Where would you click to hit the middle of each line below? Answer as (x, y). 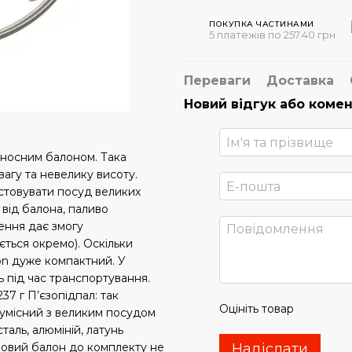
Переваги (217, 81)
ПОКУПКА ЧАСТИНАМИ (262, 24)
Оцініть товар (257, 309)
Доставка (300, 81)
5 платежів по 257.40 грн (272, 34)
